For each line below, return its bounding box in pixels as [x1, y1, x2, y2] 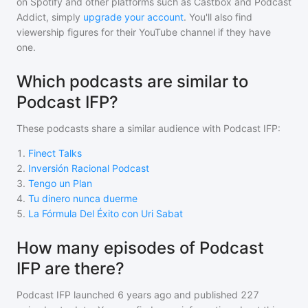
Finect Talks [28, 147, 82, 159]
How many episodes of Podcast [16, 238, 264, 258]
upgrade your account [83, 11, 184, 23]
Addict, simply [16, 11, 80, 23]
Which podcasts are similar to [16, 71, 248, 92]
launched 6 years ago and [71, 289, 191, 301]
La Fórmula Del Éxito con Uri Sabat [28, 208, 183, 220]
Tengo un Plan [28, 177, 92, 190]
